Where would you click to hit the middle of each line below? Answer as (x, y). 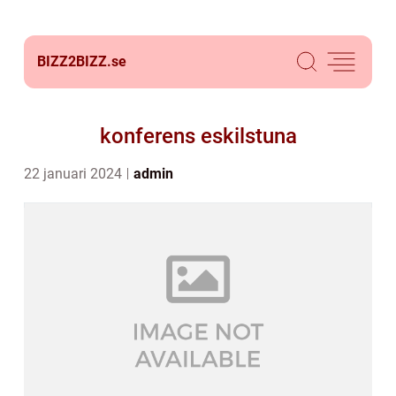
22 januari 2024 (75, 174)
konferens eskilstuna (198, 136)
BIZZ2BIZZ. (74, 61)
